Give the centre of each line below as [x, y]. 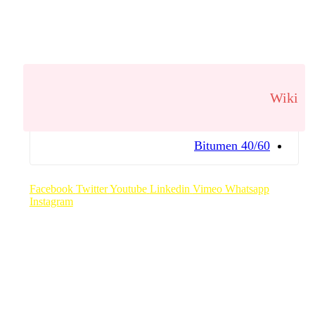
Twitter [91, 189]
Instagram [51, 202]
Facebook [51, 189]
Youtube [128, 189]
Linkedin [169, 189]
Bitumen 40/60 [232, 146]
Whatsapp [247, 189]
